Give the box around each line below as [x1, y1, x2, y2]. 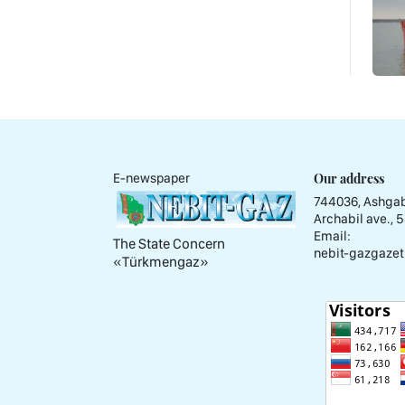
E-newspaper [113, 169, 190, 186]
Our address [314, 168, 384, 187]
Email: [314, 227, 351, 244]
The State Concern [113, 234, 225, 252]
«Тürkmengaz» [113, 252, 209, 270]
